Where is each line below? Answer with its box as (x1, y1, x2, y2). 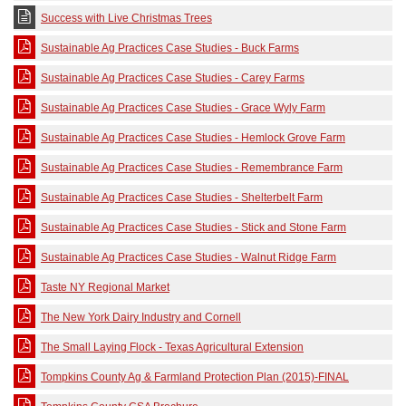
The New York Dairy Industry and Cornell (41, 311, 241, 324)
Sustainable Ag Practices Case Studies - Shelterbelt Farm (41, 191, 323, 204)
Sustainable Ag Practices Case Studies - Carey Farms (41, 72, 304, 84)
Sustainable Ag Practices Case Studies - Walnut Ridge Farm (41, 251, 336, 264)
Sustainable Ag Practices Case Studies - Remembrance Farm (41, 161, 343, 174)
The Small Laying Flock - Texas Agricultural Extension (41, 341, 304, 353)
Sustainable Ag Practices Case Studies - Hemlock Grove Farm (41, 131, 345, 144)
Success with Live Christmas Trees (41, 12, 212, 24)
